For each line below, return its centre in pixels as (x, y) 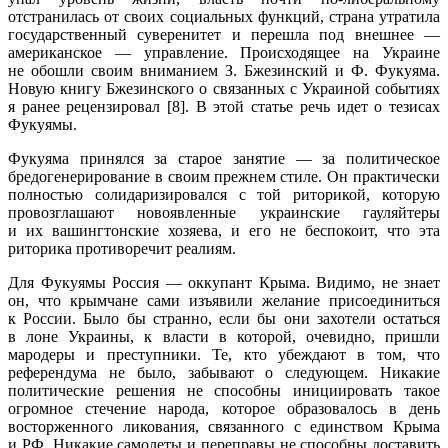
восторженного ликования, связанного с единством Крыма (224, 426)
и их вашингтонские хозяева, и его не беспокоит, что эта (224, 230)
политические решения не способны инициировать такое (224, 390)
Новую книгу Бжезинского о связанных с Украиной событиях (224, 88)
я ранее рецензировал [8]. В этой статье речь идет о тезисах (224, 106)
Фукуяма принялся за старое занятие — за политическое (224, 158)
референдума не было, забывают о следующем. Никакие (224, 372)
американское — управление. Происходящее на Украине (224, 52)
